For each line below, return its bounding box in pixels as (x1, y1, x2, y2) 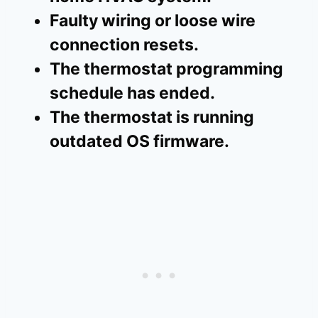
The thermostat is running (50, 106, 254, 127)
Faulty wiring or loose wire (50, 10, 256, 31)
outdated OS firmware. (50, 131, 229, 151)
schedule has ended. (50, 82, 215, 103)
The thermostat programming (50, 58, 283, 79)
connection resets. (50, 34, 199, 55)
